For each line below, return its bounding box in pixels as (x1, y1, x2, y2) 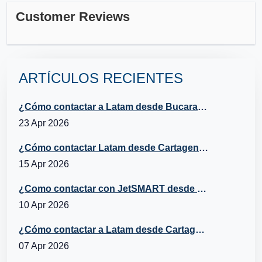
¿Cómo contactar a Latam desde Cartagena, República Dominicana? (195, 224, 205, 235)
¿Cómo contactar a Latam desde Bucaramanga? (198, 101, 207, 112)
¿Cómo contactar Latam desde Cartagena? (199, 142, 208, 153)
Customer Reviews (16, 9, 130, 24)
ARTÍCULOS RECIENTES (19, 70, 183, 86)
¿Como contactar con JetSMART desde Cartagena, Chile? (197, 183, 206, 194)
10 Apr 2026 (19, 199, 69, 210)
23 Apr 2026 (19, 118, 69, 128)
